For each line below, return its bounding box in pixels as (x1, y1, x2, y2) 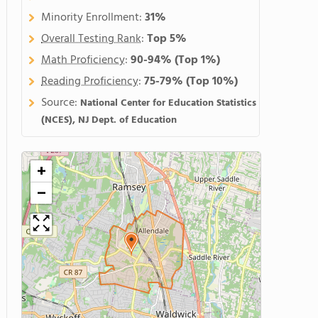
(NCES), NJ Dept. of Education (41, 112, 177, 128)
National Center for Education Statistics (80, 95, 256, 111)
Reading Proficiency (41, 72, 138, 91)
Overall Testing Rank (41, 30, 141, 48)
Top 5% (147, 30, 187, 48)
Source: (41, 94, 80, 112)
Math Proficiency (41, 51, 125, 70)
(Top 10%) (186, 72, 238, 91)
